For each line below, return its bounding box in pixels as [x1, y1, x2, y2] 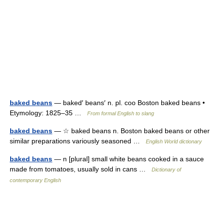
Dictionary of [152, 167, 181, 173]
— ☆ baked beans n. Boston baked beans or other [52, 127, 210, 135]
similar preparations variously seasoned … [10, 137, 146, 145]
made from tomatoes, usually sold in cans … [10, 165, 152, 173]
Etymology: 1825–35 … [10, 109, 87, 117]
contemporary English [10, 177, 61, 184]
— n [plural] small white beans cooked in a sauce [52, 155, 204, 163]
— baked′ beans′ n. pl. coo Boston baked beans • [52, 99, 205, 107]
